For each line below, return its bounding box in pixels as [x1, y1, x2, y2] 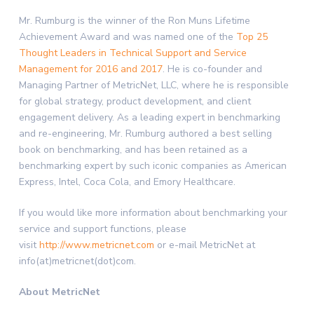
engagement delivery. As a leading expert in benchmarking [18, 111, 280, 124]
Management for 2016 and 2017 [18, 62, 163, 76]
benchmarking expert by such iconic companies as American [18, 159, 287, 172]
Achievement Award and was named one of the [18, 30, 236, 43]
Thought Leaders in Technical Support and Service [18, 46, 247, 60]
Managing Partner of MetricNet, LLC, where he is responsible [18, 78, 289, 92]
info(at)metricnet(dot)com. [18, 254, 136, 268]
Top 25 [235, 30, 268, 43]
